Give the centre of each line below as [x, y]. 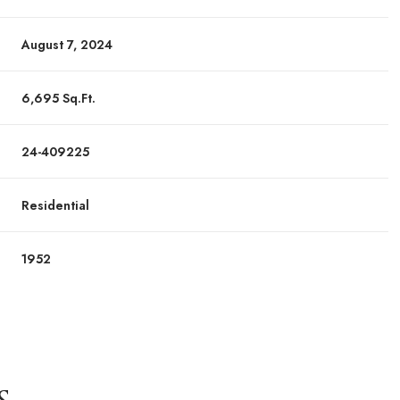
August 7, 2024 [67, 45]
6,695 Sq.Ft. [59, 99]
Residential [56, 206]
